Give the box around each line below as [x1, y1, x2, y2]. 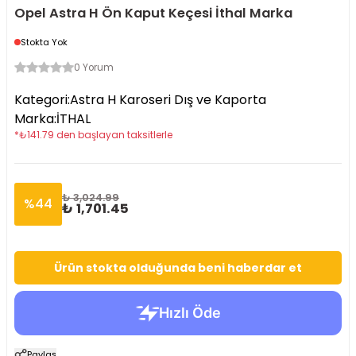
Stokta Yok [21, 36, 68, 48]
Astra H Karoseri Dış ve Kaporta [70, 91, 266, 109]
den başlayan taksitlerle [56, 129, 172, 141]
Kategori [14, 91, 68, 109]
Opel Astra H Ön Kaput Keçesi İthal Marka [14, 4, 292, 22]
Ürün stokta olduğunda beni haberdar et [54, 260, 302, 276]
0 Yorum [74, 61, 114, 74]
